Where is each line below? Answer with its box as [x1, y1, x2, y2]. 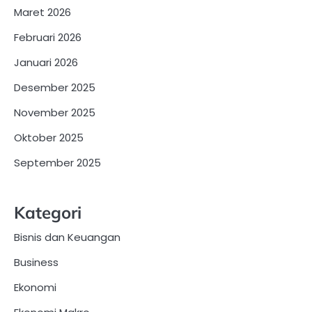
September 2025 [14, 155, 101, 170]
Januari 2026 [14, 54, 78, 70]
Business [14, 254, 58, 270]
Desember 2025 [14, 79, 95, 95]
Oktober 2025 [14, 130, 84, 145]
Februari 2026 [14, 29, 81, 45]
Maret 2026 [14, 4, 71, 19]
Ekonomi [14, 279, 56, 295]
